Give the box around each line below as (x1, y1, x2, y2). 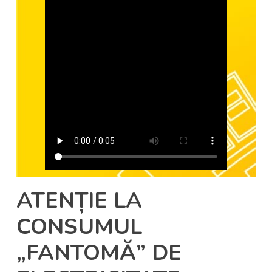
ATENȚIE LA (16, 185, 143, 216)
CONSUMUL (16, 211, 143, 242)
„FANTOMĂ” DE (16, 237, 182, 268)
